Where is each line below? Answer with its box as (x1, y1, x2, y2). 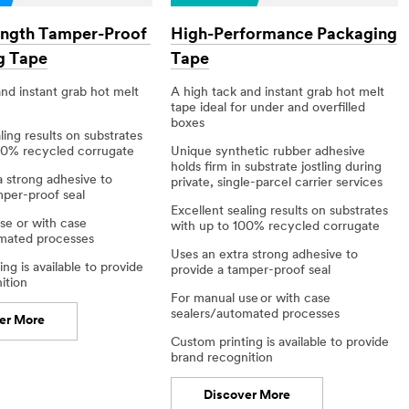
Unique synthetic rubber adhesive (171, 144, 366, 159)
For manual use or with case (171, 291, 331, 306)
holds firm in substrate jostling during (171, 160, 383, 174)
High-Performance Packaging (171, 26, 398, 45)
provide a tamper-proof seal (171, 263, 331, 278)
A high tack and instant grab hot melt (171, 85, 385, 100)
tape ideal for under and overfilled (171, 100, 366, 115)
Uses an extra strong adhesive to (171, 247, 359, 262)
